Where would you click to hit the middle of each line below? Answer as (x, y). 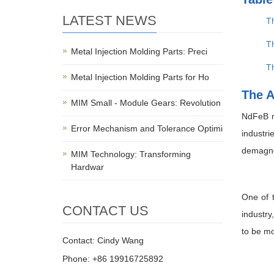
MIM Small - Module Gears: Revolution (146, 103)
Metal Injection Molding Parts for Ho (140, 77)
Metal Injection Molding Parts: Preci (139, 51)
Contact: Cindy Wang (103, 240)
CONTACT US (106, 211)
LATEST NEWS (109, 20)
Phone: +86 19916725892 (113, 259)
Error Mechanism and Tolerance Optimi (147, 128)
